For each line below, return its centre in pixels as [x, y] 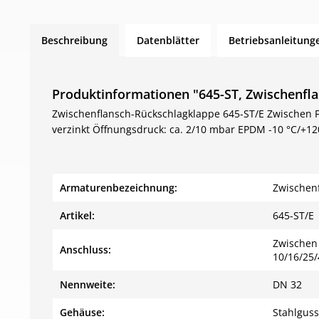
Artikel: [77, 215]
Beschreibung [74, 40]
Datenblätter [168, 40]
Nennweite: [88, 284]
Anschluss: [85, 250]
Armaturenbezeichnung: [119, 188]
